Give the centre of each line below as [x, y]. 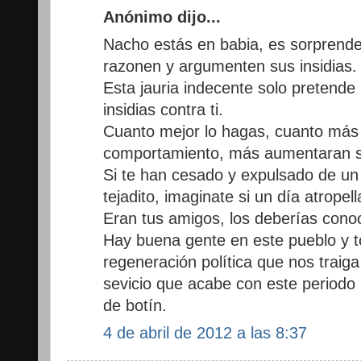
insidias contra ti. [163, 109]
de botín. [135, 305]
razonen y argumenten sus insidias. [230, 66]
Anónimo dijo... [162, 17]
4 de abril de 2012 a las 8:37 [205, 332]
